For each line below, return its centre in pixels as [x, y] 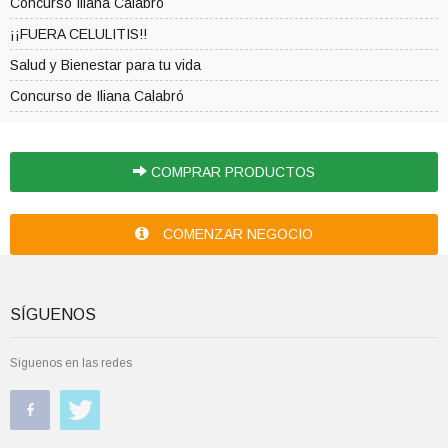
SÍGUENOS [53, 315]
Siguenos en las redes [71, 363]
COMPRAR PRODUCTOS [231, 172]
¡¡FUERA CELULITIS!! [78, 34]
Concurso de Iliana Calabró [97, 96]
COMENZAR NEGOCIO [236, 234]
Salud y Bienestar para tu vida [105, 65]
